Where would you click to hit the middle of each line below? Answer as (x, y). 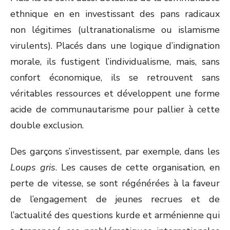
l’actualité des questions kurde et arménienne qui (115, 215)
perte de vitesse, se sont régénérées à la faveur (115, 183)
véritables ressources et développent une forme (115, 93)
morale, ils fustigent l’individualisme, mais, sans (115, 62)
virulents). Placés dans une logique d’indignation (115, 46)
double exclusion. (47, 125)
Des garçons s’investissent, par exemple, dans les (115, 151)
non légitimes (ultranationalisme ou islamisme (115, 30)
